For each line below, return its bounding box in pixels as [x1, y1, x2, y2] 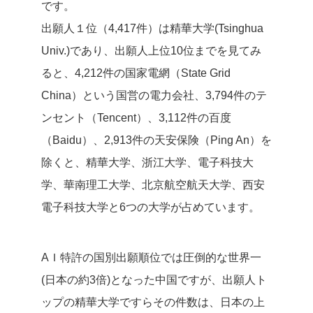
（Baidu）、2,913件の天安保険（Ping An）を [41, 134, 272, 146]
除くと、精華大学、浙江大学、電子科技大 [41, 156, 254, 168]
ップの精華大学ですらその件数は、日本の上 [41, 296, 265, 308]
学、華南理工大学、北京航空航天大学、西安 [41, 179, 265, 191]
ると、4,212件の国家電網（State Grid [41, 67, 231, 79]
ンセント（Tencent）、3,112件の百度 [41, 112, 231, 124]
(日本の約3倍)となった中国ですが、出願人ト [41, 274, 267, 286]
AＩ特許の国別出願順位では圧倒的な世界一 [41, 252, 261, 263]
